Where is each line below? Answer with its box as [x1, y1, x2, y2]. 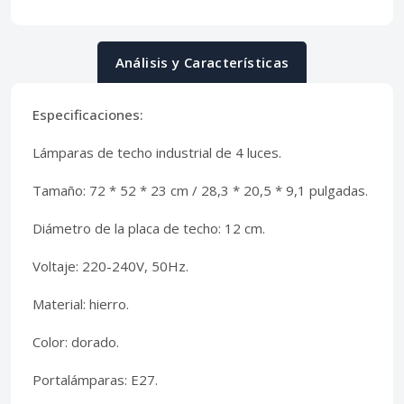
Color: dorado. [32, 333, 119, 352]
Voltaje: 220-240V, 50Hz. [32, 257, 188, 276]
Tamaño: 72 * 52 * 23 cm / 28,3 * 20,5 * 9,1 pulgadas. [32, 181, 368, 200]
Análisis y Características [115, 53, 289, 72]
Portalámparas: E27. [32, 371, 158, 390]
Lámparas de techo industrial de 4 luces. [32, 143, 281, 162]
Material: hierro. [32, 295, 129, 314]
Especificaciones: [32, 106, 143, 124]
